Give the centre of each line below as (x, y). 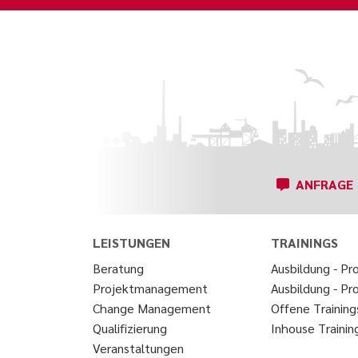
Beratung (118, 268)
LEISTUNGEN (131, 243)
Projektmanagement (150, 288)
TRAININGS (305, 243)
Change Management (152, 308)
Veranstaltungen (138, 348)
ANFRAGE (324, 184)
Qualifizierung (130, 328)
